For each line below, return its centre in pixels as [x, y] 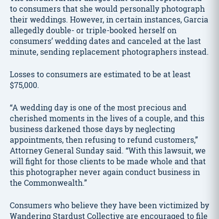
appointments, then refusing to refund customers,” [104, 140]
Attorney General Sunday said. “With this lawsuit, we [108, 150]
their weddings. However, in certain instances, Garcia [109, 19]
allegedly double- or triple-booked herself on [93, 30]
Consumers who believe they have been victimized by [109, 205]
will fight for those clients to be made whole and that [108, 161]
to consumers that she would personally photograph [107, 9]
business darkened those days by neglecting [92, 129]
